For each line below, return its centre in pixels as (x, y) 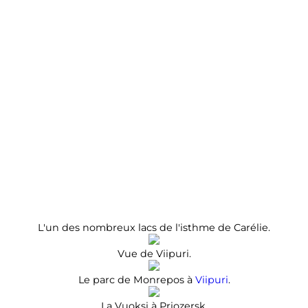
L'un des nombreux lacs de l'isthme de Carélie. (154, 227)
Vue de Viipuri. (154, 253)
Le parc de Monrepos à (136, 279)
